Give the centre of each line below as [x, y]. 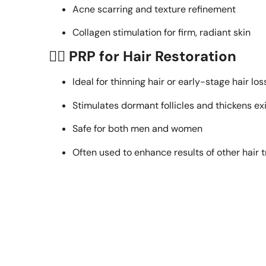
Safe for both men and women [137, 129]
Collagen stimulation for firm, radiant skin [161, 33]
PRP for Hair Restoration [153, 56]
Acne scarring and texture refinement [154, 9]
